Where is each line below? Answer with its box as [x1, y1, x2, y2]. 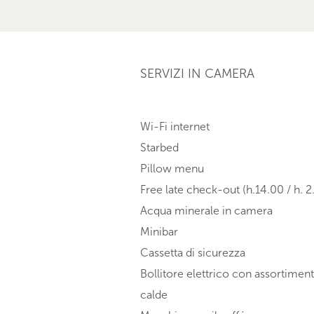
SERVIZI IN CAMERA [139, 67, 254, 81]
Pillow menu [139, 163, 204, 175]
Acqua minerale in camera [139, 205, 273, 217]
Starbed [139, 142, 179, 154]
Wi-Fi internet [139, 121, 210, 133]
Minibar [139, 226, 178, 238]
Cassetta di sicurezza [139, 247, 245, 259]
